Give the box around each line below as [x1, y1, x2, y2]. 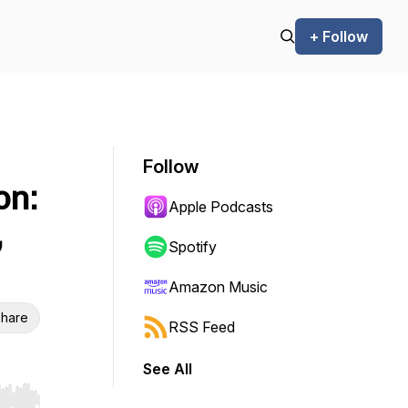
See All [143, 360, 192, 378]
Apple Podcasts [168, 198, 273, 216]
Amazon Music [168, 278, 268, 296]
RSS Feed [168, 318, 235, 336]
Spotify [168, 238, 217, 256]
